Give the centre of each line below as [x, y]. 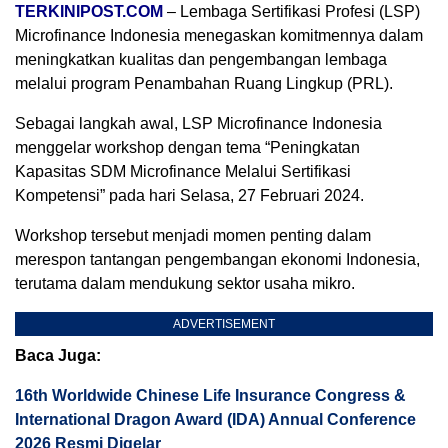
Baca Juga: [58, 355]
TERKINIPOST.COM [89, 11]
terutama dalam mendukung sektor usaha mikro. [185, 283]
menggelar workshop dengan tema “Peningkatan [187, 147]
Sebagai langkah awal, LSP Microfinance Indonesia [198, 123]
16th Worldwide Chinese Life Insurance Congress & [210, 395]
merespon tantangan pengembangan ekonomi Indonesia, [217, 259]
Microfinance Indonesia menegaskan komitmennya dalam [219, 35]
